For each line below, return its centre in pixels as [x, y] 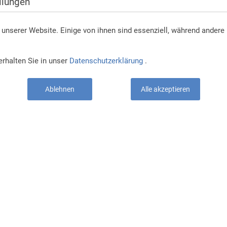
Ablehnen [60, 89]
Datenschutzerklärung [106, 61]
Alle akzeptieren [165, 89]
